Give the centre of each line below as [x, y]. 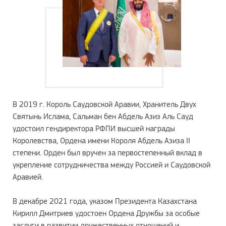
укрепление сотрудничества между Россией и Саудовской [111, 165]
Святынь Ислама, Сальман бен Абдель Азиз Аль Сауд [103, 116]
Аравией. [28, 177]
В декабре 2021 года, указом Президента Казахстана [105, 201]
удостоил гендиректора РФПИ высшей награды [94, 128]
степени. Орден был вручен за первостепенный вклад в [107, 153]
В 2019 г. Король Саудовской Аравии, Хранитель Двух [104, 104]
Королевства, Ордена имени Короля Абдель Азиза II [101, 140]
